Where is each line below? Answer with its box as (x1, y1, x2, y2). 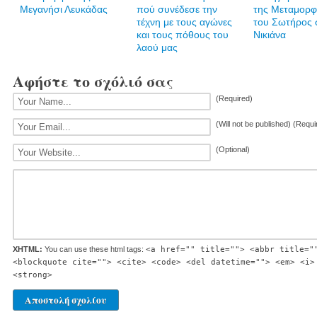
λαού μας (137, 42, 178, 53)
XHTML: (13, 245, 42, 253)
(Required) (216, 94, 253, 103)
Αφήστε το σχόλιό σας (13, 69, 173, 93)
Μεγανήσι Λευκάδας (20, 4, 108, 15)
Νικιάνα (253, 29, 286, 40)
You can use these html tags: (42, 245, 146, 253)
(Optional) (216, 145, 250, 154)
